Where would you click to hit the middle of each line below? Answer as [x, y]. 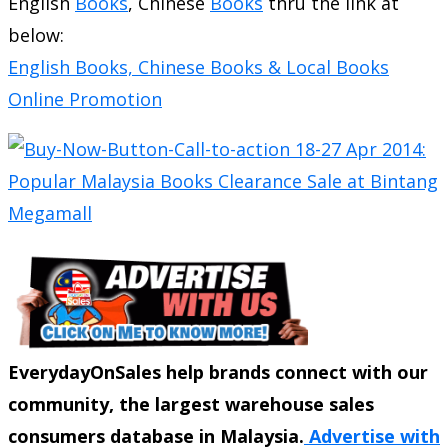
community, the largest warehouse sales [191, 403]
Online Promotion [85, 98]
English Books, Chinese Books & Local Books [198, 66]
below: [36, 34]
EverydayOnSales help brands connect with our [218, 371]
